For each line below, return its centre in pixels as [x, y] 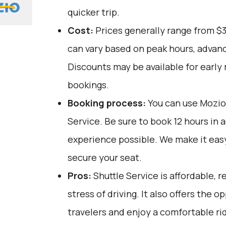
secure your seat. [104, 157]
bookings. [88, 85]
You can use [173, 103]
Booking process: [106, 103]
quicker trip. [93, 12]
